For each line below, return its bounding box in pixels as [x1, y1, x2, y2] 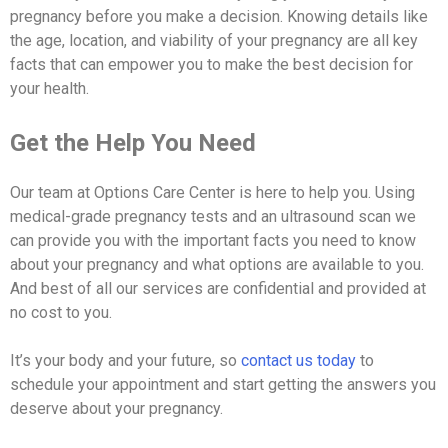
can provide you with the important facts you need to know [10, 230, 416, 250]
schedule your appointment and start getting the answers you [10, 374, 436, 394]
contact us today [241, 350, 356, 370]
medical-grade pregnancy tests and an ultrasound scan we [10, 206, 416, 226]
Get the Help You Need [10, 128, 256, 157]
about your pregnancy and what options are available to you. [10, 254, 424, 274]
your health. [10, 78, 89, 98]
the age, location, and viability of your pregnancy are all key [10, 30, 418, 50]
